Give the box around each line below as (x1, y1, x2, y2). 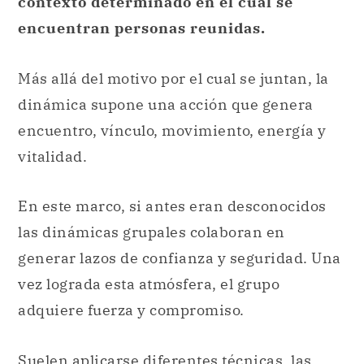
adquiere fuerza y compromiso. (18, 301, 245, 320)
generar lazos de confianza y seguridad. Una (18, 249, 341, 268)
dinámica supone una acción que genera (18, 94, 314, 114)
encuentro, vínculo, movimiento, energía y (18, 120, 327, 140)
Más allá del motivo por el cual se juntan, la (18, 68, 329, 88)
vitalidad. (18, 146, 94, 166)
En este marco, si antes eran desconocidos (18, 197, 327, 216)
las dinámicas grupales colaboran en (18, 223, 285, 242)
